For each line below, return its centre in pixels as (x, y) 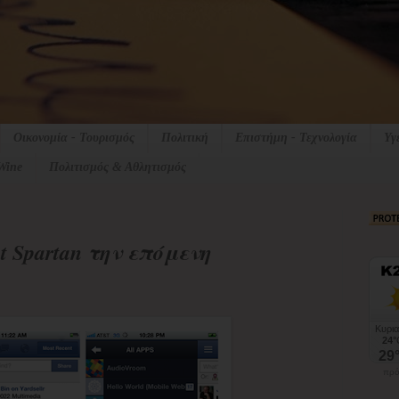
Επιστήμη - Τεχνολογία (296, 138)
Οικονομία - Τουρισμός (74, 138)
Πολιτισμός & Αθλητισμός (118, 167)
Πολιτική (185, 138)
